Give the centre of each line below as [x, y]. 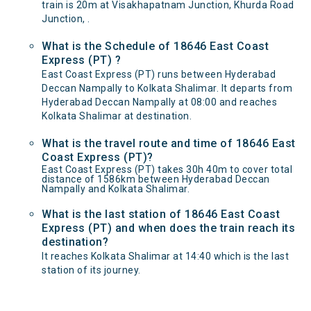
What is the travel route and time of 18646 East [169, 143]
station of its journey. [91, 270]
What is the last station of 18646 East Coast [161, 214]
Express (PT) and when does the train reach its [168, 228]
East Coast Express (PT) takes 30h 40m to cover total [167, 169]
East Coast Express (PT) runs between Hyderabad [159, 74]
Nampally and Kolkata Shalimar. [116, 189]
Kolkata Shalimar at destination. [117, 116]
